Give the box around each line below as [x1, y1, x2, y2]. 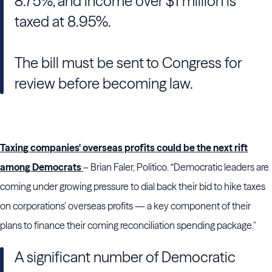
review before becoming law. [15, 75, 193, 92]
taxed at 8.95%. [15, 13, 111, 30]
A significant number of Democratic [15, 248, 236, 266]
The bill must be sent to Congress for [15, 54, 242, 72]
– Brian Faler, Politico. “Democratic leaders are [83, 161, 269, 173]
